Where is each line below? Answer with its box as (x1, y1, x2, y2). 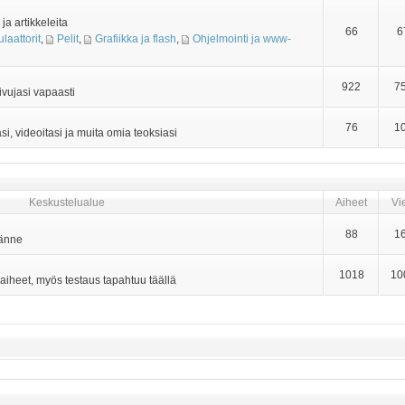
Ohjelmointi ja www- (193, 33, 291, 45)
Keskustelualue (26, 196, 108, 209)
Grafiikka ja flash (95, 33, 176, 45)
